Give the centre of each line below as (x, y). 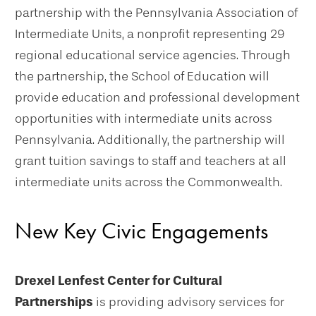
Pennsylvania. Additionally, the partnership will (150, 140)
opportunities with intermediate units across (144, 119)
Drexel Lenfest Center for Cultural (119, 281)
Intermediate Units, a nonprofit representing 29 (150, 34)
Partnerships (54, 302)
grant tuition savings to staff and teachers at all (151, 161)
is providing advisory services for (189, 302)
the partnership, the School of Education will (142, 77)
